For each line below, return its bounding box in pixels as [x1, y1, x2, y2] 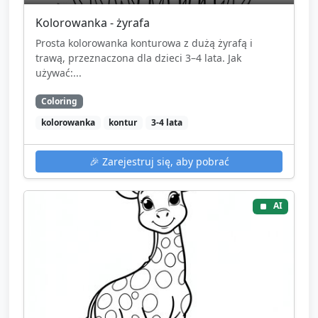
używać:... [35, 66, 82, 80]
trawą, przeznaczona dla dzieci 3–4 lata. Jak [35, 51, 241, 65]
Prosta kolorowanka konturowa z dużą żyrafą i [35, 36, 253, 50]
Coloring [40, 95, 77, 108]
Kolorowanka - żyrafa [35, 15, 150, 31]
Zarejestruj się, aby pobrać [99, 155, 229, 169]
